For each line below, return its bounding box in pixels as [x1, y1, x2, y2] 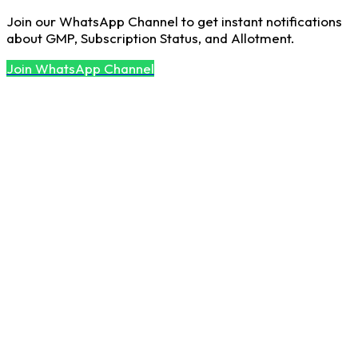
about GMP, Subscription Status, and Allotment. [6, 29, 295, 46]
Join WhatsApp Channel [6, 59, 154, 77]
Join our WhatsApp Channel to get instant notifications [6, 12, 342, 30]
